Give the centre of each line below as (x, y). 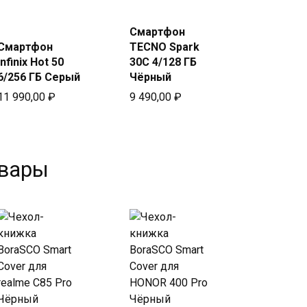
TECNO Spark (164, 47)
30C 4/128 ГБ (163, 62)
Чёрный (150, 77)
